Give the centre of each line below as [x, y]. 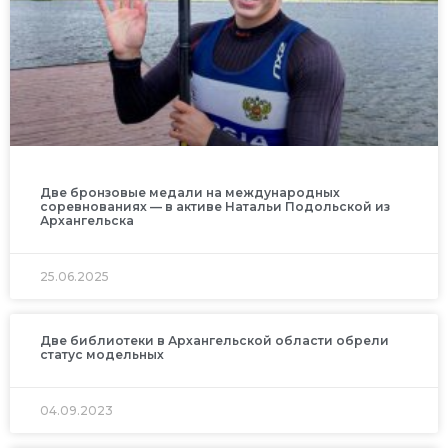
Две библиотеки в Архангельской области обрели [214, 341]
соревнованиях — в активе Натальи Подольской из [215, 207]
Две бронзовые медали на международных [190, 193]
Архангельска [87, 221]
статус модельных [102, 355]
